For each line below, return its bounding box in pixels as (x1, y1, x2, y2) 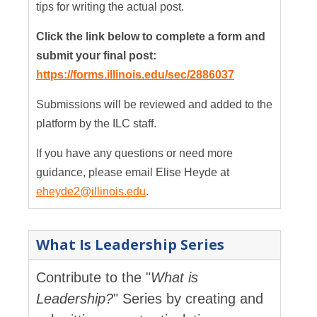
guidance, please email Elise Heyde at (36, 166, 229, 179)
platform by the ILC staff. (36, 117, 159, 130)
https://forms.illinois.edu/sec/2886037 (36, 69, 234, 81)
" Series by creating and (113, 291, 263, 307)
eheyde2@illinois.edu (36, 185, 146, 198)
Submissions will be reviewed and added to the (36, 98, 272, 111)
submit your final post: (36, 50, 156, 62)
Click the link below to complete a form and (36, 30, 265, 43)
